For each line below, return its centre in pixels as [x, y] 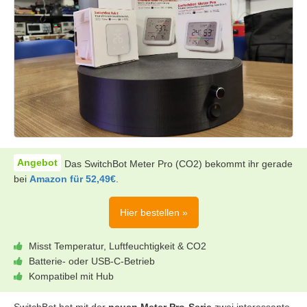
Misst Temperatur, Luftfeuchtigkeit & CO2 [118, 246]
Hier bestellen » [153, 213]
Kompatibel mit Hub [71, 277]
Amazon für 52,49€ [73, 179]
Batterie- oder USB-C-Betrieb [92, 261]
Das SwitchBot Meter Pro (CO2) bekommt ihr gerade [179, 164]
